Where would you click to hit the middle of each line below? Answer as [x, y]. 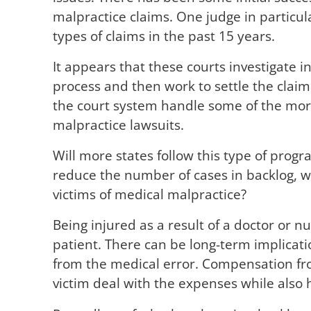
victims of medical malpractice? [149, 194]
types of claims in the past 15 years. [163, 36]
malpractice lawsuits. [118, 125]
